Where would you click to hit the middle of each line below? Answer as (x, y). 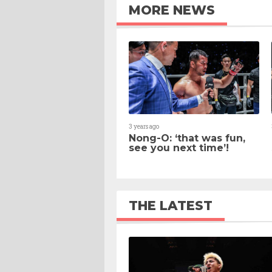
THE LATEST (171, 205)
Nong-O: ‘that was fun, (187, 138)
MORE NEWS (172, 10)
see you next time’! (179, 148)
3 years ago (144, 126)
